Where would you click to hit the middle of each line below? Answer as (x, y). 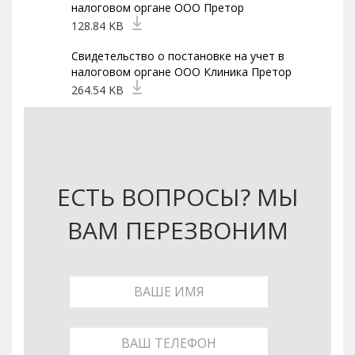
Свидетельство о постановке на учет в (178, 56)
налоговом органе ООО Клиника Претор (181, 72)
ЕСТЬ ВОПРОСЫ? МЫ (177, 197)
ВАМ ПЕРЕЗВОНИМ (177, 230)
